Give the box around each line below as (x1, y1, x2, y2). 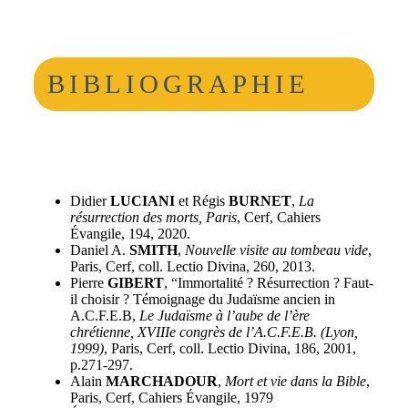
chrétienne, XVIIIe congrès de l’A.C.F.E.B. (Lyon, (69, 323, 358, 340)
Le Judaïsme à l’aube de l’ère (138, 307, 310, 323)
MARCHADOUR (105, 372, 218, 389)
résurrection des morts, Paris (69, 209, 237, 225)
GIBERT (107, 274, 164, 291)
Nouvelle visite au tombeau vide (184, 241, 368, 258)
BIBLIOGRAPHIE (46, 68, 310, 98)
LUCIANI (109, 192, 175, 209)
